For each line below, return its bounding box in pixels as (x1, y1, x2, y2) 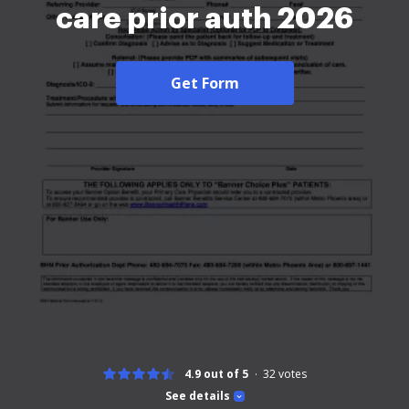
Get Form (170, 72, 239, 93)
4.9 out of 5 (184, 366, 248, 382)
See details (164, 388, 230, 404)
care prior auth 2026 (56, 4, 353, 34)
